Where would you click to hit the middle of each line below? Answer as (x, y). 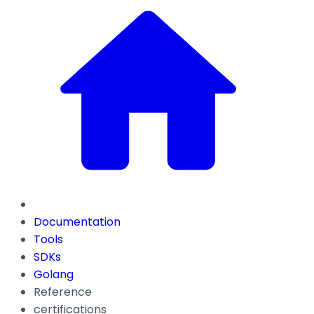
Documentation (77, 222)
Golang (54, 275)
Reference (63, 292)
